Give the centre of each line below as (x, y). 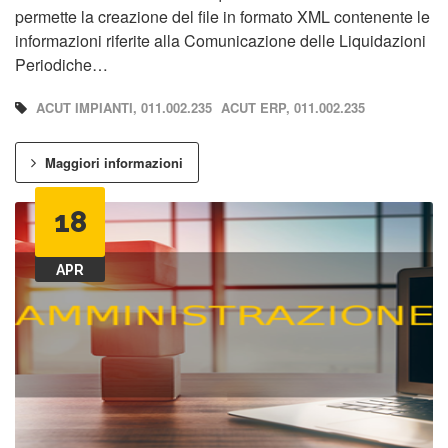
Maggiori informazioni (112, 163)
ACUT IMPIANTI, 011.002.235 (124, 108)
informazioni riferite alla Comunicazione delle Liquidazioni (220, 41)
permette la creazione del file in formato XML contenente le (222, 17)
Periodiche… (61, 65)
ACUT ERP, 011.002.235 (293, 108)
